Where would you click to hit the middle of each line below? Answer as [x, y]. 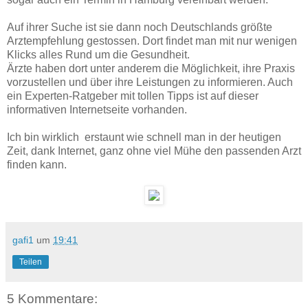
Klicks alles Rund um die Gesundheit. [98, 54]
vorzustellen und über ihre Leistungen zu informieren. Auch [150, 82]
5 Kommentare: [52, 298]
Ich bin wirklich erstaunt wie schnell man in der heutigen [144, 137]
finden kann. [37, 164]
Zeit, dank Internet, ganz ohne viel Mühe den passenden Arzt [154, 151]
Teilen [31, 262]
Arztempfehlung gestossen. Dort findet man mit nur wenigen [152, 41]
